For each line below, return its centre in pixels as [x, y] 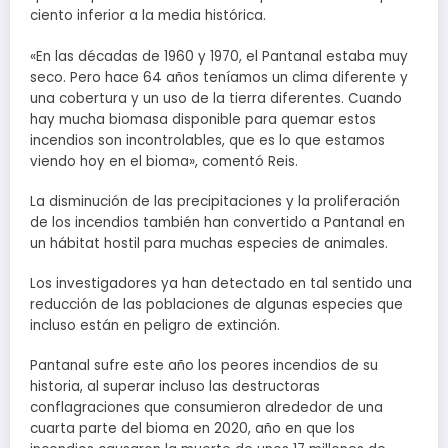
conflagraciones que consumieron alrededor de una [206, 408]
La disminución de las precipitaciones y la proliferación [215, 201]
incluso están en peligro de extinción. [155, 326]
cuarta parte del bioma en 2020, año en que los [192, 429]
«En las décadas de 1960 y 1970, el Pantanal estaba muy [219, 56]
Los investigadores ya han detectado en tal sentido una [221, 284]
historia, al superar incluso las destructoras [175, 387]
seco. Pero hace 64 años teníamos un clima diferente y [219, 77]
